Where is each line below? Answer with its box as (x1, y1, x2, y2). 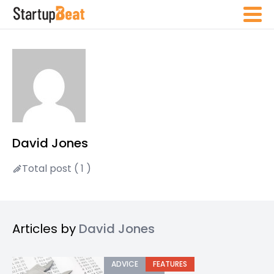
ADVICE (111, 259, 138, 269)
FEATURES (153, 259, 187, 269)
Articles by (12, 220, 79, 237)
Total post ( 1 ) (22, 161, 91, 176)
